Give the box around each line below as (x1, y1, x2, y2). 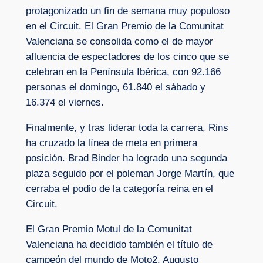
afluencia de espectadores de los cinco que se (25, 50, 229, 62)
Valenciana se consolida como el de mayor (25, 35, 213, 47)
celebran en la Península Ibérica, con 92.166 (25, 66, 221, 77)
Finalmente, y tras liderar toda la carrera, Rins (25, 122, 228, 133)
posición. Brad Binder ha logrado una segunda (25, 152, 227, 164)
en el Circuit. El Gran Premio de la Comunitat (25, 20, 224, 32)
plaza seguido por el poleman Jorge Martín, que (25, 167, 234, 179)
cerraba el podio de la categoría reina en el (25, 183, 213, 194)
